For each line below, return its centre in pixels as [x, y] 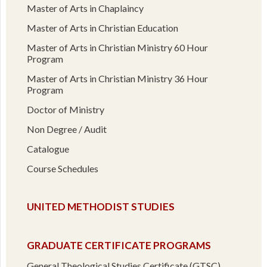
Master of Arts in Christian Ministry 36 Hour [117, 78]
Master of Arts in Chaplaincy [85, 8]
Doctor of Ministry [65, 109]
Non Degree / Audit [66, 129]
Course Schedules [62, 168]
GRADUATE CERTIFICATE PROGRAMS [119, 245]
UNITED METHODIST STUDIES [100, 206]
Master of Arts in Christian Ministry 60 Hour [117, 47]
